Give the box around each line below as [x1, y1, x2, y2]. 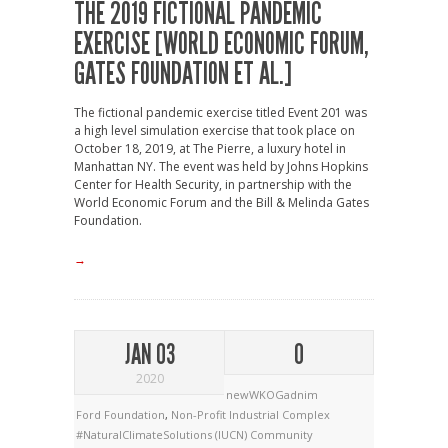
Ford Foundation [76, 406, 165, 422]
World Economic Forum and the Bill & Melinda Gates [74, 193, 369, 211]
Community [250, 426, 313, 442]
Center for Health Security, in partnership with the [74, 175, 352, 193]
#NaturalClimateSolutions [76, 426, 215, 442]
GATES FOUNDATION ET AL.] [74, 55, 292, 92]
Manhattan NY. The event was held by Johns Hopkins [74, 157, 368, 175]
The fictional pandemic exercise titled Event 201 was [74, 103, 367, 121]
